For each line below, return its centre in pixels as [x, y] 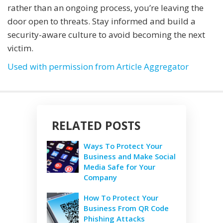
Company [100, 177]
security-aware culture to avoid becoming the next [106, 35]
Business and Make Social [130, 157]
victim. [20, 48]
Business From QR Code [126, 208]
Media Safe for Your [119, 167]
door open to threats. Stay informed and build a [102, 21]
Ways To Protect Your [123, 146]
